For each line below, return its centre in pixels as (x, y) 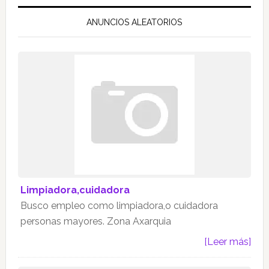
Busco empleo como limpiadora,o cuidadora (119, 206)
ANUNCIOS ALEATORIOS (134, 23)
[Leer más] (228, 242)
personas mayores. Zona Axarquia (95, 222)
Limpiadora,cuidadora (75, 190)
